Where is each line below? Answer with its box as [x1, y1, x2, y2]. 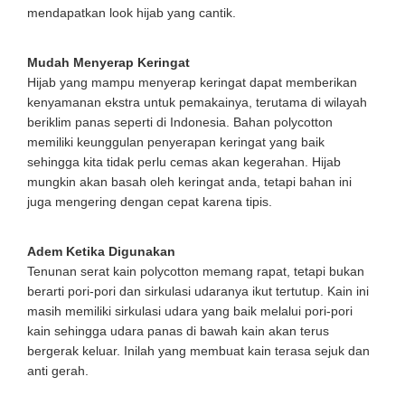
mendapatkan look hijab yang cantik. [27, 5, 236, 21]
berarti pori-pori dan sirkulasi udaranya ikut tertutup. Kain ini [27, 284, 369, 299]
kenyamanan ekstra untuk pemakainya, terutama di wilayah [27, 95, 367, 110]
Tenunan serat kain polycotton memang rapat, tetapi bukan [27, 264, 364, 279]
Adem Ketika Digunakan [27, 244, 175, 259]
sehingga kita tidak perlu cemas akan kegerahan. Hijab [27, 155, 341, 170]
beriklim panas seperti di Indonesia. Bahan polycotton [27, 115, 333, 130]
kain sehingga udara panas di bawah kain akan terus [27, 324, 329, 339]
